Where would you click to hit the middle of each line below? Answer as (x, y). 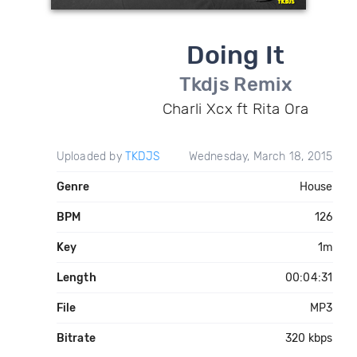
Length (76, 278)
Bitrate (76, 338)
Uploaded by (90, 157)
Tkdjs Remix (235, 84)
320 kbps (309, 338)
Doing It (235, 55)
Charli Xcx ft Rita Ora (235, 109)
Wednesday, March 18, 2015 (261, 157)
